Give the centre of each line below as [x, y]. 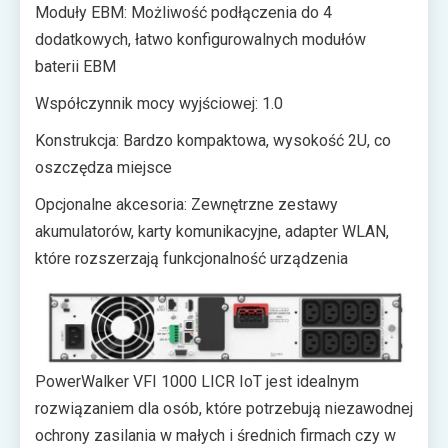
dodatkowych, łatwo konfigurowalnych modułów [200, 40]
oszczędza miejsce [103, 168]
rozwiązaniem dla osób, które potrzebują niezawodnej [224, 409]
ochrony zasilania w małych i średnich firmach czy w [215, 436]
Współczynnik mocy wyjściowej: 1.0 [159, 104]
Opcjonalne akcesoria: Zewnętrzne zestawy [186, 205]
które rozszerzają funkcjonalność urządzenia [191, 259]
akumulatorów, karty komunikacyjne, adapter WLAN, [212, 232]
